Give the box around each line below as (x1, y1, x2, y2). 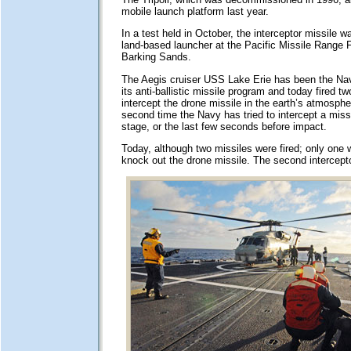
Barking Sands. (121, 51, 191, 63)
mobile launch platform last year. (121, 5, 269, 17)
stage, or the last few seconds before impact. (121, 120, 327, 132)
